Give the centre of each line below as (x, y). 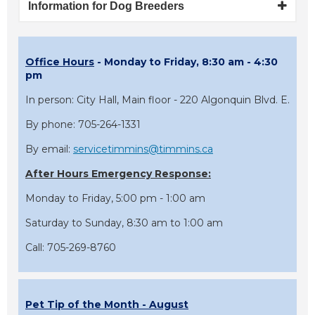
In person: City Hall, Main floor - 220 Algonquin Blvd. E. (157, 100)
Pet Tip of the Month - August (107, 305)
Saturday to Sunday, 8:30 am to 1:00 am (124, 223)
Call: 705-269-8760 (71, 248)
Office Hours (60, 62)
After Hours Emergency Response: (118, 174)
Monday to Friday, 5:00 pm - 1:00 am (115, 199)
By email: (49, 149)
